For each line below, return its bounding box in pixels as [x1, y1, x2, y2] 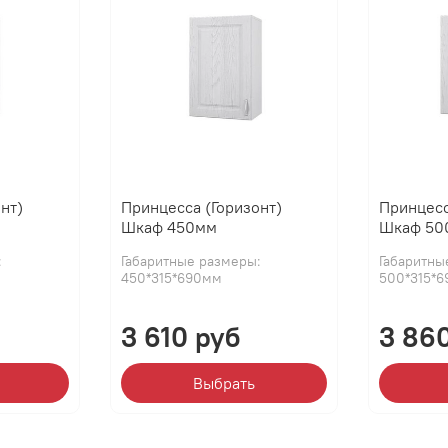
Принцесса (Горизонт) [120, 196, 282, 217]
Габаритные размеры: [120, 251, 261, 270]
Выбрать [192, 372, 255, 393]
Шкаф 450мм [120, 216, 217, 237]
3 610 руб [120, 318, 240, 355]
